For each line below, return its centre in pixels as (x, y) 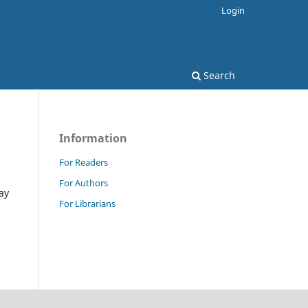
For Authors (84, 183)
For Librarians (87, 203)
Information (93, 138)
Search (218, 75)
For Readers (84, 162)
